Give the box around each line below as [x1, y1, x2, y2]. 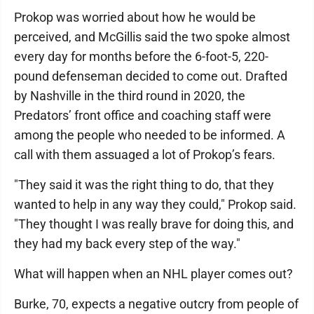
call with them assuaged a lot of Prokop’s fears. [14, 146, 275, 162]
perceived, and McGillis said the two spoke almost [14, 29, 290, 44]
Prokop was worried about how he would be [14, 9, 256, 25]
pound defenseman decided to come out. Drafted [14, 68, 287, 83]
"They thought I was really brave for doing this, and [14, 216, 294, 231]
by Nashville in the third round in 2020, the [14, 88, 245, 103]
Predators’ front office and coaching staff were [14, 107, 271, 123]
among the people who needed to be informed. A [14, 127, 285, 142]
